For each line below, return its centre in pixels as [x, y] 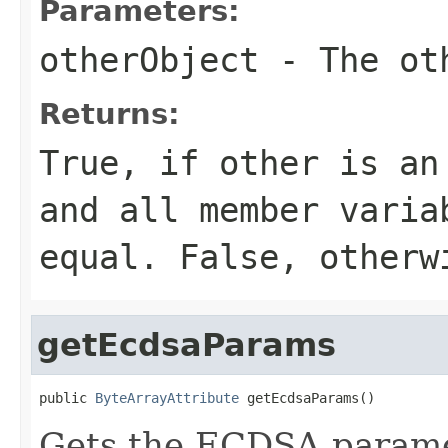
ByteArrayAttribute [167, 397]
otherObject [149, 59]
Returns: [109, 113]
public [67, 397]
